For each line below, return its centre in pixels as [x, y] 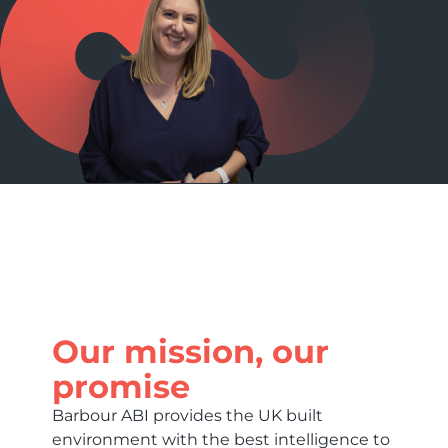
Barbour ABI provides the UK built [187, 415]
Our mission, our [190, 351]
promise [121, 386]
